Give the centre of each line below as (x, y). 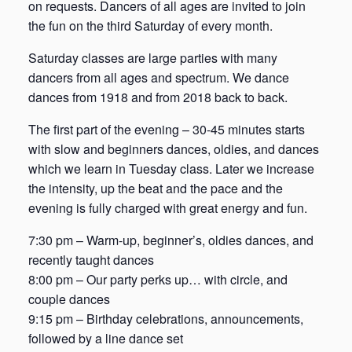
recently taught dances (91, 259)
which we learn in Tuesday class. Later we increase (171, 168)
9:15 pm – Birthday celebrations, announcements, (166, 318)
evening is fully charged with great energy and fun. (168, 207)
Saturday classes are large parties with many (153, 57)
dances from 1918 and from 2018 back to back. (158, 97)
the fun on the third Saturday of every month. (150, 25)
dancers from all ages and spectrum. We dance (159, 77)
